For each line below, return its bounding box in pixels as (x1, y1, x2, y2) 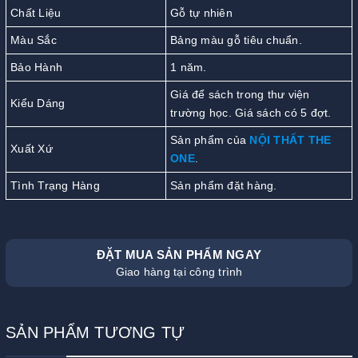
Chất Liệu (10, 6, 62, 19)
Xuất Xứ (10, 141, 53, 155)
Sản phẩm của (170, 133, 250, 146)
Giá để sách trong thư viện (170, 87, 310, 101)
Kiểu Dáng (10, 96, 66, 109)
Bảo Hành (10, 60, 62, 74)
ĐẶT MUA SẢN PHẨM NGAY (96, 247, 262, 261)
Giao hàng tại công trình (115, 265, 243, 278)
